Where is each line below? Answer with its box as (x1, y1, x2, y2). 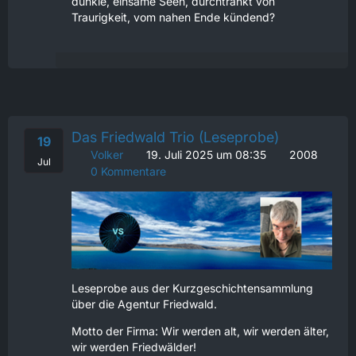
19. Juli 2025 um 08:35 (146, 147, 266, 161)
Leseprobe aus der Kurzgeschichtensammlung (72, 281, 313, 296)
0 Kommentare (87, 164, 166, 178)
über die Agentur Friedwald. (72, 297, 217, 311)
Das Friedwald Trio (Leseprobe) (72, 128, 279, 145)
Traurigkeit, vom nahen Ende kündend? (72, 10, 275, 24)
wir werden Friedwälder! (72, 340, 196, 354)
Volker (91, 147, 123, 161)
